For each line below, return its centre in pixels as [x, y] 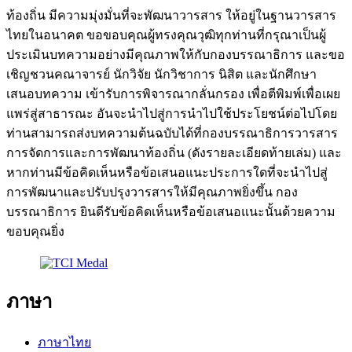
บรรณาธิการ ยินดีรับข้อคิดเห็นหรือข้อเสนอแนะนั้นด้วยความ [171, 211]
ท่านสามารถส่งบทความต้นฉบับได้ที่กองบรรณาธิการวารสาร [172, 133]
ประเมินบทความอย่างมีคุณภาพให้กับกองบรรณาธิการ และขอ [176, 54]
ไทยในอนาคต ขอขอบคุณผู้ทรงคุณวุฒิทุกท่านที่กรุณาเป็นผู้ [166, 35]
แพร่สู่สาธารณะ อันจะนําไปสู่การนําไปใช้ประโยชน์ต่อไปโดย [172, 113]
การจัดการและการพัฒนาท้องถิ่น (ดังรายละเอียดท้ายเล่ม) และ [174, 152]
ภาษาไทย [64, 342]
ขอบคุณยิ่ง [35, 231]
